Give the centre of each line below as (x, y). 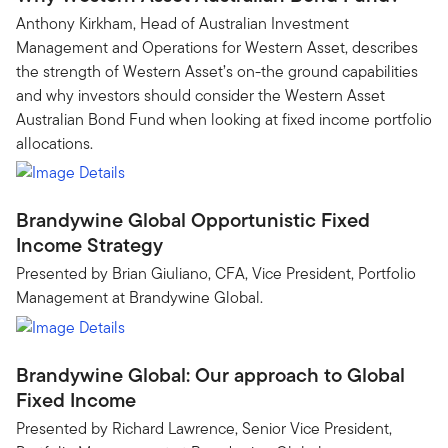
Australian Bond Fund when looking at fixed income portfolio (224, 119)
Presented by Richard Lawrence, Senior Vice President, (204, 428)
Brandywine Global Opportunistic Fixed (193, 220)
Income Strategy (89, 245)
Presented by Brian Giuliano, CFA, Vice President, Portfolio (216, 273)
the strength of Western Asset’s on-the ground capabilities (217, 71)
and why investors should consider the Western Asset (200, 95)
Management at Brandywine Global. (139, 297)
